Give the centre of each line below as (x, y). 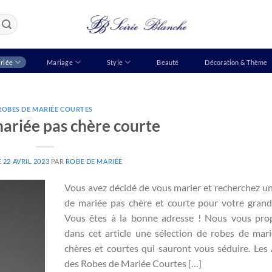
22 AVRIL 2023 (26, 161)
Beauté (168, 62)
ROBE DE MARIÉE (94, 161)
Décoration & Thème (236, 62)
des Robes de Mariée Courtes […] (133, 263)
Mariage (60, 62)
